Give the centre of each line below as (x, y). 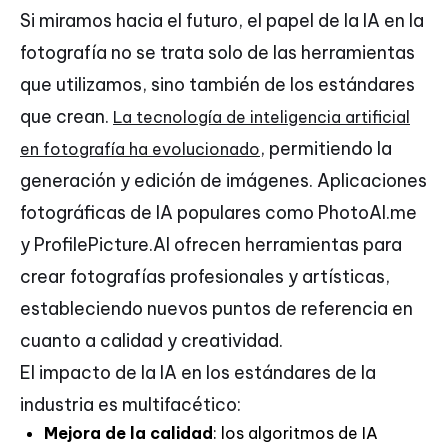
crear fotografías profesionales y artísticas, (205, 277)
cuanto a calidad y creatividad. (151, 341)
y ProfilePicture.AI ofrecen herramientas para (211, 245)
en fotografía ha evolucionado (140, 149)
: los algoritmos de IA (295, 433)
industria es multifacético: (130, 405)
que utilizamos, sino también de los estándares (217, 85)
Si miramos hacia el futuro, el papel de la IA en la (222, 21)
